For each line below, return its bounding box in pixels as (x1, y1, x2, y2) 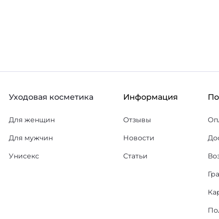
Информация (123, 92, 178, 102)
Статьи (123, 152, 148, 160)
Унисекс (9, 152, 39, 160)
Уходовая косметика (9, 92, 93, 102)
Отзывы (123, 115, 151, 124)
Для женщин (9, 115, 55, 124)
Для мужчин (9, 133, 53, 142)
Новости (123, 133, 154, 142)
